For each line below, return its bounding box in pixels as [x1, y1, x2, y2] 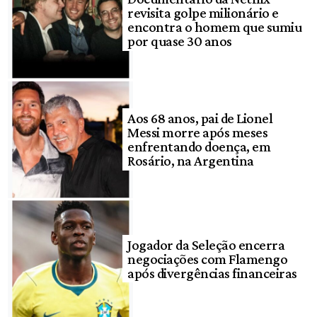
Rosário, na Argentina [127, 153, 254, 169]
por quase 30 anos [127, 33, 232, 50]
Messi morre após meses [127, 125, 268, 141]
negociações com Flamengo [127, 250, 288, 267]
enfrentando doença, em [127, 139, 271, 155]
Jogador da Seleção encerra [127, 236, 285, 253]
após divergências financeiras [127, 265, 297, 281]
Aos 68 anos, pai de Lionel [127, 110, 273, 127]
